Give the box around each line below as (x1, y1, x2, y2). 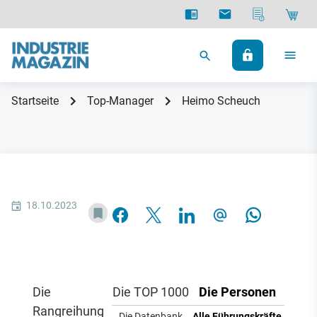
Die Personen (198, 284, 276, 299)
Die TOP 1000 (113, 284, 190, 299)
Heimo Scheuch (182, 94, 260, 108)
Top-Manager (87, 94, 154, 108)
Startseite (11, 94, 59, 108)
